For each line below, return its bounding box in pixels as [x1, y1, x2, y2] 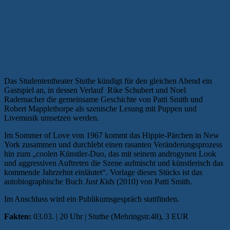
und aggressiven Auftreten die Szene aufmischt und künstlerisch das [4, 159, 223, 168]
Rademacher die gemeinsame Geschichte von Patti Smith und [4, 95, 203, 104]
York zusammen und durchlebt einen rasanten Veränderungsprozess [4, 140, 222, 149]
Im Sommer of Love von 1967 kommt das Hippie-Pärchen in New [4, 131, 219, 140]
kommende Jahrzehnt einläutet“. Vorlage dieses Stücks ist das [4, 168, 202, 177]
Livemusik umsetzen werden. [4, 113, 99, 123]
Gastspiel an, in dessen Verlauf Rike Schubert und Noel [4, 86, 186, 95]
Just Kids [85, 177, 114, 186]
